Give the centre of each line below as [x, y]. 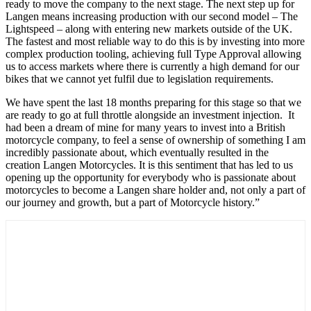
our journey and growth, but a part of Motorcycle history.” [133, 202]
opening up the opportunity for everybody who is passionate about [151, 177]
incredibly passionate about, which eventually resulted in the [137, 152]
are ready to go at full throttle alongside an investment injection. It [150, 115]
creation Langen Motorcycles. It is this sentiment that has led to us [149, 165]
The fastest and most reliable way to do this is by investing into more [155, 41]
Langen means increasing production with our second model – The [152, 16]
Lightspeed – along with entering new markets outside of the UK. [149, 28]
